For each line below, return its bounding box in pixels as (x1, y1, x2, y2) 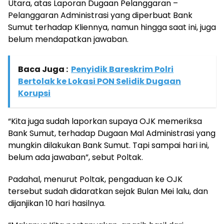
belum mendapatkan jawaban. (8, 33, 128, 45)
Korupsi (18, 87, 50, 99)
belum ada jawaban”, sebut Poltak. (8, 151, 143, 163)
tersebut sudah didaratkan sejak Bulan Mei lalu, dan (8, 185, 208, 197)
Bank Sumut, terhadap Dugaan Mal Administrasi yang (8, 127, 215, 139)
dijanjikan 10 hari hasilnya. (8, 197, 105, 209)
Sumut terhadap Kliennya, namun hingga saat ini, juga (8, 21, 216, 33)
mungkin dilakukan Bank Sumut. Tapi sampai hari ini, (8, 139, 209, 151)
